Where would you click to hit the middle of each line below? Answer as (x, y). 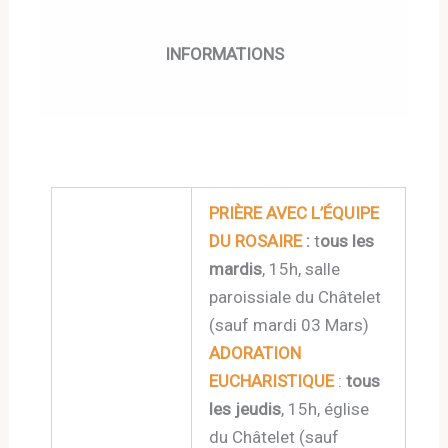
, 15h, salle (301, 269)
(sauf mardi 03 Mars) (289, 325)
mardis (236, 269)
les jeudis (245, 409)
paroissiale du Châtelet (295, 297)
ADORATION (255, 353)
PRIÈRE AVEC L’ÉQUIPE (294, 213)
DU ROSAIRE (256, 241)
